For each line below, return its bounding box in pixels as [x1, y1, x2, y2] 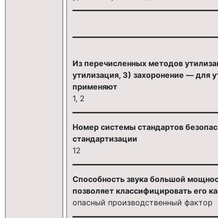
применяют [72, 81, 117, 91]
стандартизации [72, 133, 137, 144]
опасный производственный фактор [72, 197, 213, 207]
